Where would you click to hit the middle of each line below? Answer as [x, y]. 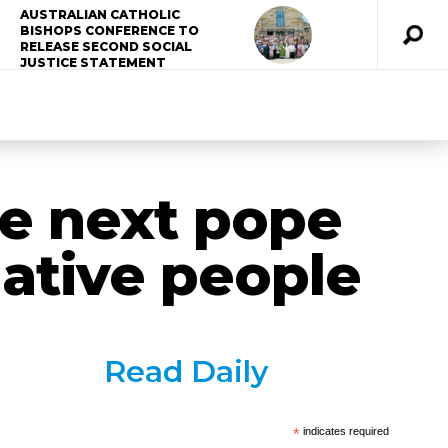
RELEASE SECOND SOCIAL [106, 46]
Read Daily [185, 371]
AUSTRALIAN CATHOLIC [100, 14]
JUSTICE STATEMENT [93, 62]
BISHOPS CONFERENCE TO [110, 30]
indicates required [345, 431]
